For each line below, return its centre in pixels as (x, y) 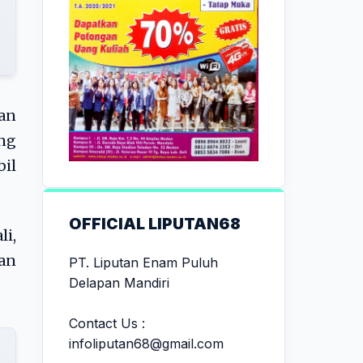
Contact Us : (107, 323)
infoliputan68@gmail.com (146, 343)
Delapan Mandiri (119, 282)
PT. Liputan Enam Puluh (143, 262)
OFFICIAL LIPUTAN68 (155, 223)
